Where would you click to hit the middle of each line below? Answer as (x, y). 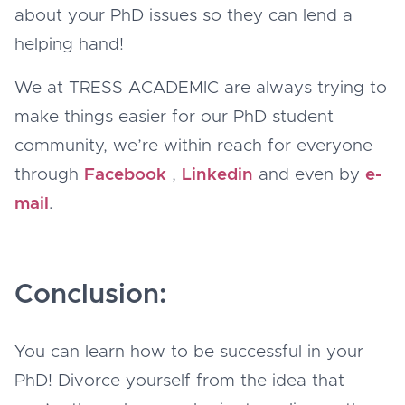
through (49, 174)
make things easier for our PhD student (174, 117)
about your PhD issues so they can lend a (184, 15)
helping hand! (72, 44)
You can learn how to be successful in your (189, 352)
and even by (309, 174)
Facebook (125, 174)
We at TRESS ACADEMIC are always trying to (201, 88)
